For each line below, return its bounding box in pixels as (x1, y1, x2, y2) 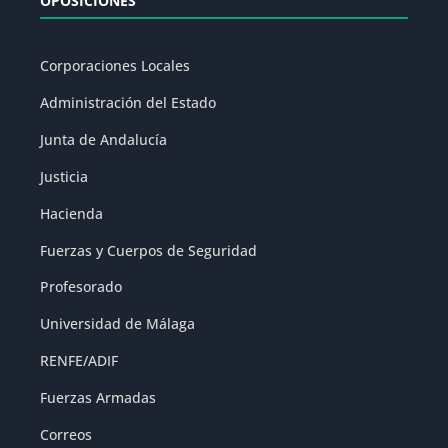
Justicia (40, 167, 89, 187)
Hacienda (40, 204, 104, 224)
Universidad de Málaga (40, 314, 196, 334)
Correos (40, 425, 93, 445)
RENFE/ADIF (40, 351, 119, 371)
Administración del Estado (40, 93, 217, 113)
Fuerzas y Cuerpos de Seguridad (40, 241, 258, 261)
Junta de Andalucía (40, 130, 168, 150)
